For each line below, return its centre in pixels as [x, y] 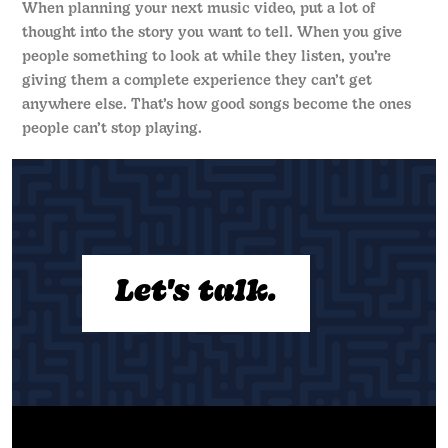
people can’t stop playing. [112, 129]
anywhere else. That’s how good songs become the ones [217, 105]
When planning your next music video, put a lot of [199, 9]
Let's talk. [196, 294]
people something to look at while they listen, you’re [207, 57]
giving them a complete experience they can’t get [197, 81]
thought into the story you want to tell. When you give [212, 33]
